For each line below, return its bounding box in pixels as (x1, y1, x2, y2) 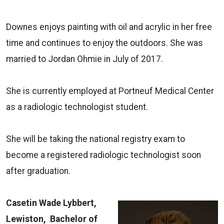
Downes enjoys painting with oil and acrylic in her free (6, 21, 212, 32)
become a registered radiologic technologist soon (6, 149, 201, 160)
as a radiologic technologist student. (6, 101, 148, 112)
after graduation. (6, 165, 70, 176)
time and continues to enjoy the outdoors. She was (6, 37, 203, 48)
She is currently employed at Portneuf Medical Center (6, 85, 214, 96)
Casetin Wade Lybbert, (6, 197, 96, 208)
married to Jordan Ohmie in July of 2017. (6, 53, 163, 64)
